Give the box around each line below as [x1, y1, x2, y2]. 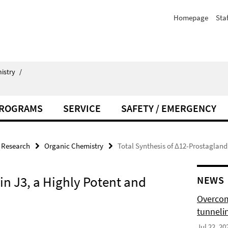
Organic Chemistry [44, 141, 103, 151]
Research [1, 141, 30, 151]
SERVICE [63, 102, 101, 115]
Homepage [174, 13, 208, 22]
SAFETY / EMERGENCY [121, 102, 216, 115]
